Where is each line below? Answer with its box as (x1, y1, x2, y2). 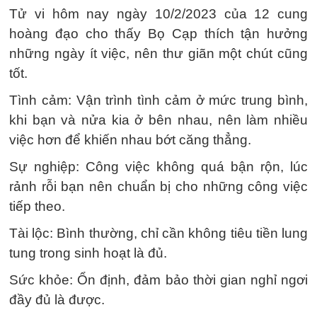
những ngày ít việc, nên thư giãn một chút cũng (9, 46, 308, 62)
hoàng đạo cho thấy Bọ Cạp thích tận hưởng (9, 26, 308, 42)
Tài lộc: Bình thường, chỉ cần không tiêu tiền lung (9, 226, 308, 241)
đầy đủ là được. (9, 292, 105, 308)
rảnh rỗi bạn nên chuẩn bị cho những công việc (9, 179, 308, 195)
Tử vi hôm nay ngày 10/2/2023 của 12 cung (9, 6, 308, 22)
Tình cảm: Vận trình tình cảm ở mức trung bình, (9, 93, 308, 108)
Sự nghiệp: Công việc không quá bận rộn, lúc (9, 159, 308, 175)
